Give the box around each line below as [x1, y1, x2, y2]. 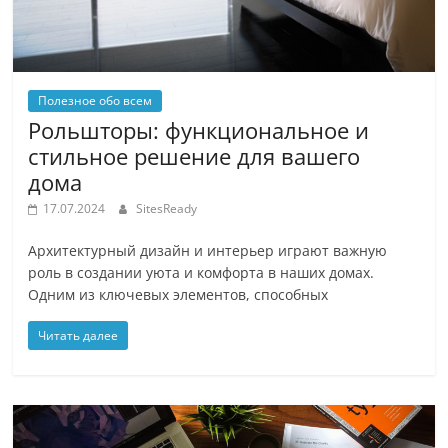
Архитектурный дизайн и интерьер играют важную [28, 241, 388, 261]
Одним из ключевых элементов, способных [28, 285, 329, 305]
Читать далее [38, 327, 119, 345]
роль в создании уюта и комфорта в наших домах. [28, 263, 375, 283]
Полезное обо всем [38, 92, 153, 110]
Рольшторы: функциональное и [28, 115, 370, 146]
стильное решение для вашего [28, 141, 361, 172]
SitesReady [136, 200, 198, 218]
